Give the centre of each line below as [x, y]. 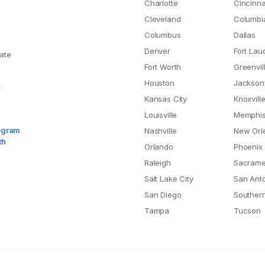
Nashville [161, 131]
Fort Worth [163, 67]
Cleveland [163, 19]
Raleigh [158, 163]
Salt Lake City [169, 179]
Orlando [159, 147]
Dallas [245, 35]
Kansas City [166, 99]
